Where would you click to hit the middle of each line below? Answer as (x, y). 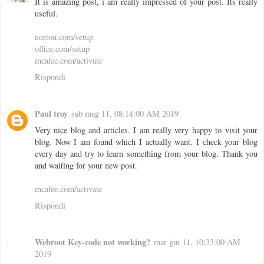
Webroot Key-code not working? (93, 242)
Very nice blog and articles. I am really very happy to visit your (146, 130)
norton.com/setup (64, 37)
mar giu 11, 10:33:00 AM (197, 242)
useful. (46, 14)
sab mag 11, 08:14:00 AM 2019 (125, 114)
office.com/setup (62, 49)
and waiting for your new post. (86, 166)
